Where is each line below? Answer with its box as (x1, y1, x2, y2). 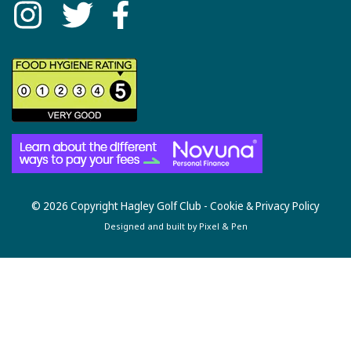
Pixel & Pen (198, 220, 248, 232)
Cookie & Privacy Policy (210, 198, 320, 213)
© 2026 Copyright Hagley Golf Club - (31, 198, 210, 213)
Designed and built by (103, 220, 199, 232)
